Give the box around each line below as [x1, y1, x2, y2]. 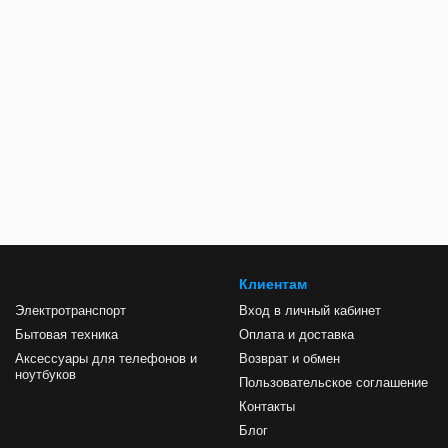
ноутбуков [15, 367, 76, 382]
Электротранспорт [15, 303, 126, 318]
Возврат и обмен [239, 351, 340, 366]
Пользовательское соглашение [239, 375, 428, 390]
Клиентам [239, 276, 307, 292]
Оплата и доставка [239, 327, 354, 342]
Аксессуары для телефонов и [15, 351, 197, 366]
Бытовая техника [15, 327, 118, 342]
